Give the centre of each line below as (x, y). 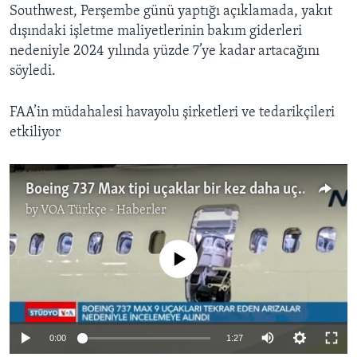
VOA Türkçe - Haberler (104, 210)
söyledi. (33, 71)
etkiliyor (35, 132)
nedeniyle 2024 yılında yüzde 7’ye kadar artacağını (165, 51)
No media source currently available (185, 249)
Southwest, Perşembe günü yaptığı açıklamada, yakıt (171, 11)
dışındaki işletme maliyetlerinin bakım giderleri (156, 31)
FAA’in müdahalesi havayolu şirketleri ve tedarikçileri (172, 112)
